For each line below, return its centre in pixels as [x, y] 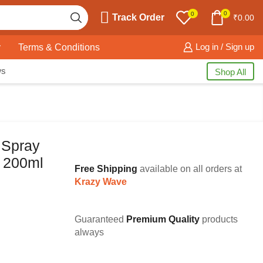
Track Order [139, 17]
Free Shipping [106, 169]
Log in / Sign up [225, 47]
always [89, 232]
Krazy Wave [101, 182]
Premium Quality [163, 220]
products [219, 220]
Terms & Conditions [59, 47]
